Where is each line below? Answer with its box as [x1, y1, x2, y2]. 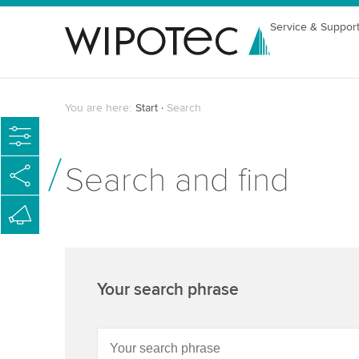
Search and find [64, 159, 289, 201]
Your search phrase [96, 280, 239, 301]
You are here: [64, 101, 131, 115]
